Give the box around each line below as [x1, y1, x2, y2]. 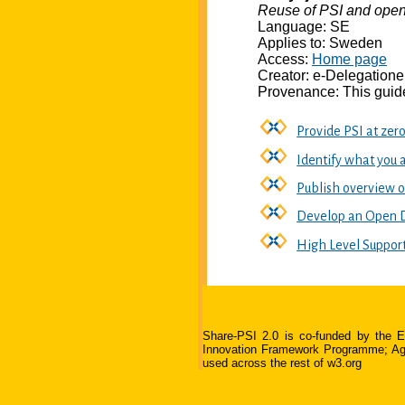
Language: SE [258, 19, 350, 35]
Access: [258, 52, 312, 68]
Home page [312, 52, 387, 68]
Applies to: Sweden [258, 35, 382, 52]
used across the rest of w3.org [202, 356, 362, 371]
